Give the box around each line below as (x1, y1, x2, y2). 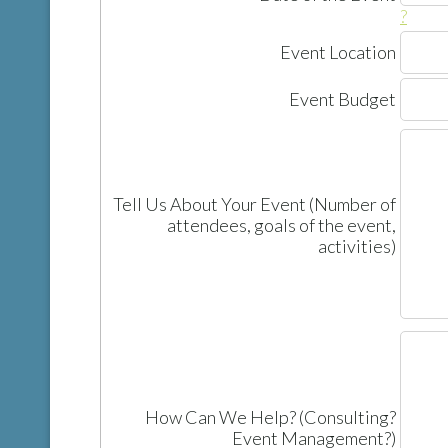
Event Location (280, 41, 396, 63)
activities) (318, 235, 396, 257)
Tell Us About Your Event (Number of (113, 193, 396, 215)
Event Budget (289, 88, 396, 110)
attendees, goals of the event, (167, 214, 396, 236)
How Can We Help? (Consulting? (145, 406, 396, 428)
